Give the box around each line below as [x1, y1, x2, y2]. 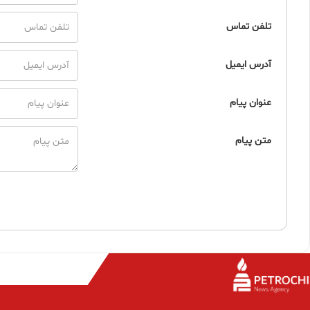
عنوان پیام [230, 96, 271, 109]
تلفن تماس [226, 20, 271, 33]
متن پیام [235, 134, 271, 147]
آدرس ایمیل [226, 58, 271, 71]
